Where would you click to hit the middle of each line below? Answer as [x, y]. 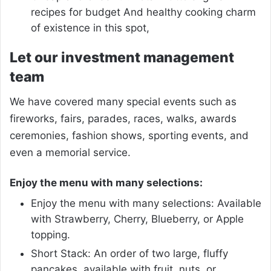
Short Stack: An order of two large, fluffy [129, 253]
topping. [51, 234]
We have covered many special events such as [123, 102]
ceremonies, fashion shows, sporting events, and [129, 136]
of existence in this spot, [90, 28]
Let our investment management [122, 57]
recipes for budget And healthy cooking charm [143, 12]
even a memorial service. [70, 153]
